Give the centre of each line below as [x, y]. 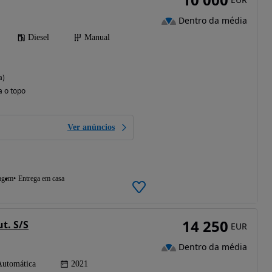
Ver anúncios [91, 127]
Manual [97, 37]
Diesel [38, 37]
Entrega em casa [41, 178]
